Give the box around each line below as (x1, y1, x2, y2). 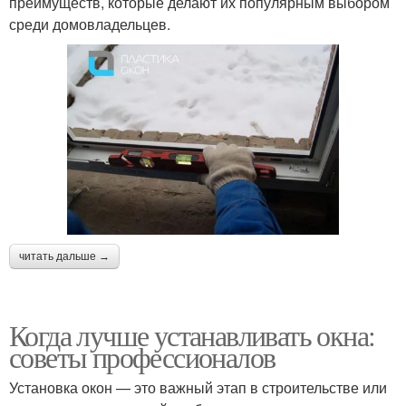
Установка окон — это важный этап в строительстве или (9, 376, 387, 398)
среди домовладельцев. (9, 14, 170, 35)
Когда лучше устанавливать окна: (9, 314, 375, 354)
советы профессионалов (9, 336, 275, 376)
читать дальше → (19, 249, 110, 263)
